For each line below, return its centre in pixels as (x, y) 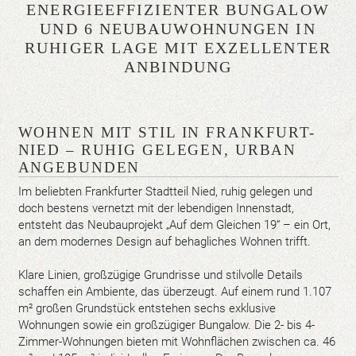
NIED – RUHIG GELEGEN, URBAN (157, 150)
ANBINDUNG (178, 67)
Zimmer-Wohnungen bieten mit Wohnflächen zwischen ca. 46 (176, 341)
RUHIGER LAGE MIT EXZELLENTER (178, 48)
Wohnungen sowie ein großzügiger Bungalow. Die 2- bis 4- (166, 325)
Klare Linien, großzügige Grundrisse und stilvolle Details (160, 275)
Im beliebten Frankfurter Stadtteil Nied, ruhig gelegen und (165, 191)
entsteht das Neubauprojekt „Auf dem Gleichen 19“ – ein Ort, (174, 224)
